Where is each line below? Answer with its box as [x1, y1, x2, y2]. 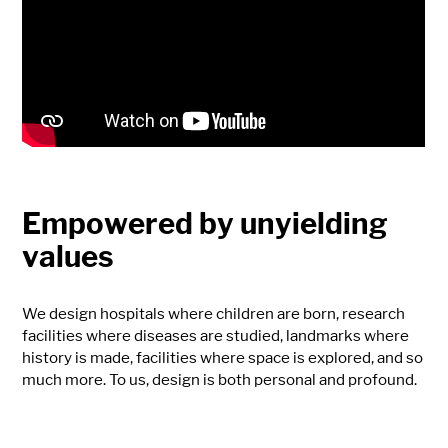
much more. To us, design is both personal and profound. [22, 370, 418, 390]
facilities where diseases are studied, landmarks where [22, 326, 410, 346]
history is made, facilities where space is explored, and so [22, 348, 424, 368]
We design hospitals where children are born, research [22, 304, 406, 324]
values [22, 239, 115, 275]
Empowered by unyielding [22, 206, 389, 242]
